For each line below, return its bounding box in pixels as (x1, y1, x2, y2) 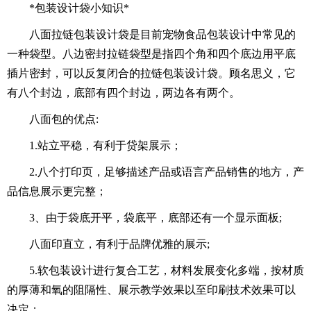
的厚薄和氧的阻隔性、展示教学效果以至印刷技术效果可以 (7, 283, 296, 296)
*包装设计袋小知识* (29, 1, 129, 14)
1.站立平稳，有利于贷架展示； (29, 139, 182, 151)
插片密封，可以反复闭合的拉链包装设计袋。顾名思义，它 (7, 67, 296, 79)
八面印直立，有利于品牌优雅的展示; (29, 237, 210, 250)
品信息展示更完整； (7, 185, 107, 197)
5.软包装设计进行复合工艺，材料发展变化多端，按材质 (29, 264, 304, 276)
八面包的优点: (29, 112, 99, 125)
